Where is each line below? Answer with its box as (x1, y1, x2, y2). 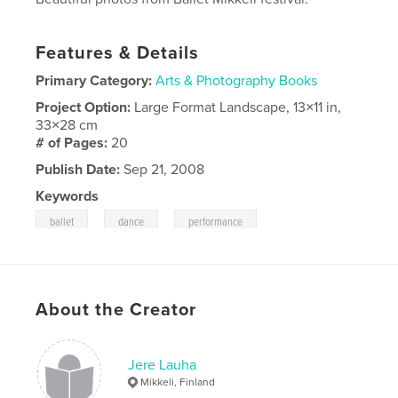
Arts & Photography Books (155, 71, 318, 90)
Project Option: (36, 98, 135, 116)
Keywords (36, 187, 99, 205)
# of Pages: (36, 133, 112, 152)
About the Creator (36, 298, 197, 321)
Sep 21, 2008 (120, 160, 205, 179)
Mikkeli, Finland (140, 375, 216, 388)
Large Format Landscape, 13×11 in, (134, 98, 342, 116)
